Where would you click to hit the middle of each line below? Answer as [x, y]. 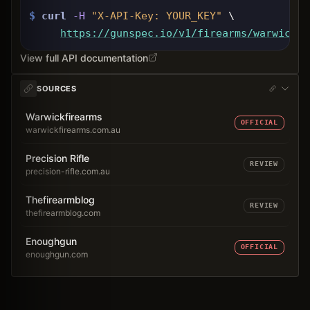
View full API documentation [84, 57]
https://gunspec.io [116, 33]
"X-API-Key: [129, 15]
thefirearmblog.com [63, 212]
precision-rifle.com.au [68, 171]
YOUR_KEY [191, 15]
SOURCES [57, 88]
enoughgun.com [57, 254]
